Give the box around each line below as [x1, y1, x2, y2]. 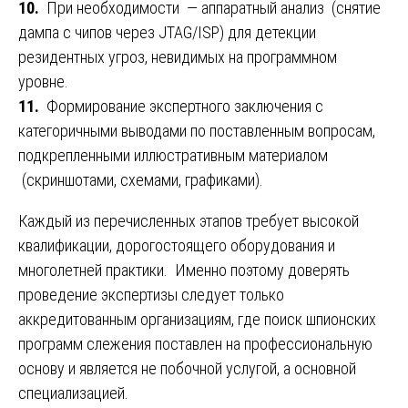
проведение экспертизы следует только [18, 285, 284, 305]
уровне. [18, 72, 68, 92]
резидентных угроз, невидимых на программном [18, 47, 337, 67]
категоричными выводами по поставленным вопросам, [18, 121, 375, 141]
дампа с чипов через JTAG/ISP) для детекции [18, 23, 316, 43]
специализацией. [18, 383, 128, 403]
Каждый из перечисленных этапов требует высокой [18, 211, 359, 231]
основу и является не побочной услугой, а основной [18, 359, 356, 379]
